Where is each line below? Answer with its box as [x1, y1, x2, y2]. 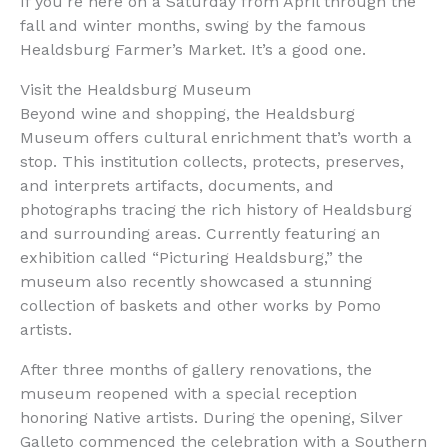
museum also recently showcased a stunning [20, 272, 372, 292]
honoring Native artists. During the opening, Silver [20, 408, 403, 428]
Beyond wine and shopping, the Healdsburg [20, 104, 355, 124]
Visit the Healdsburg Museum [20, 80, 251, 100]
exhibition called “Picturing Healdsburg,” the [20, 248, 363, 268]
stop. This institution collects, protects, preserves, [20, 152, 404, 172]
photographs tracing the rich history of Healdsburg [20, 200, 412, 220]
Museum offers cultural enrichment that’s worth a [20, 128, 412, 148]
